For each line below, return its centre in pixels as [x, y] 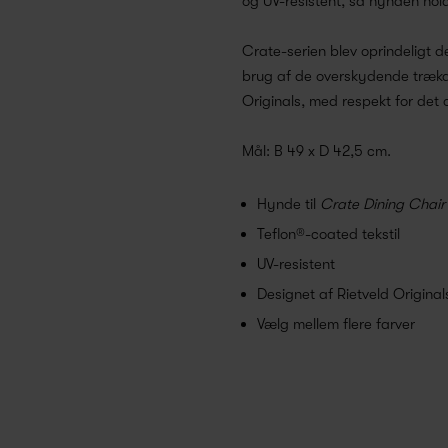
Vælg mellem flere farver [336, 324]
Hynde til [288, 204]
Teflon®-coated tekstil [328, 234]
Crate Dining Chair [382, 204]
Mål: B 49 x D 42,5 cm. [316, 151]
